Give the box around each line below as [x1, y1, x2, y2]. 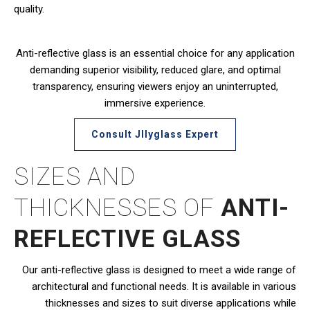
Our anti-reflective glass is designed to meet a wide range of [22, 263, 296, 276]
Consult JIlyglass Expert [91, 128, 219, 140]
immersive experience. [104, 96, 206, 109]
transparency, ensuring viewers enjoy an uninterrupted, [32, 80, 278, 93]
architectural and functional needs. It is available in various [32, 280, 296, 293]
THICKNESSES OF [14, 193, 221, 222]
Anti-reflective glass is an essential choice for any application [15, 46, 295, 60]
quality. [14, 2, 44, 15]
